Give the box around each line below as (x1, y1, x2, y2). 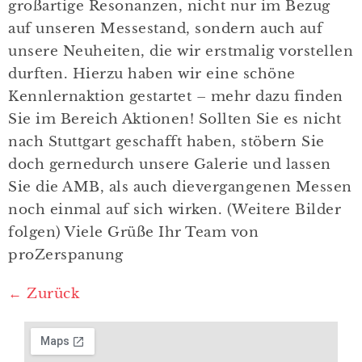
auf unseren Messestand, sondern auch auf (8, 20, 322, 37)
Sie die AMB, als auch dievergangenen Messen (8, 179, 352, 196)
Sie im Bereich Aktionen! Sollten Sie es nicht (8, 111, 342, 128)
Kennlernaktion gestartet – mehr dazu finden (8, 88, 343, 105)
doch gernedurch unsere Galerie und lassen (8, 156, 331, 173)
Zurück (22, 285, 79, 302)
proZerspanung (8, 246, 124, 263)
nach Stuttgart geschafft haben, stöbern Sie (8, 133, 325, 150)
